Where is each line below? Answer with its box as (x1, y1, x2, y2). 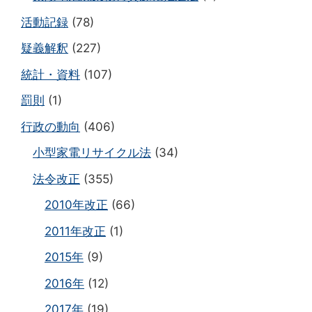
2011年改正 (45, 224, 106, 238)
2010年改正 (45, 198, 108, 212)
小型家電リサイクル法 (33, 146, 151, 160)
